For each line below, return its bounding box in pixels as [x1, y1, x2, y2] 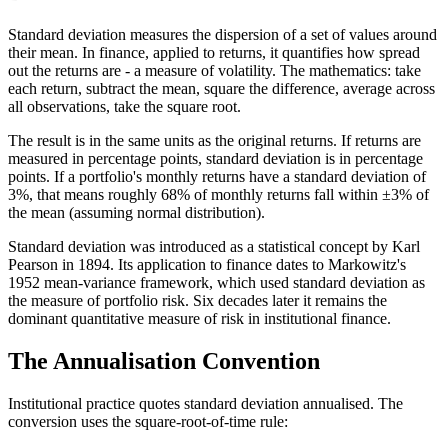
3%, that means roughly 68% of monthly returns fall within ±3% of [8, 185, 429, 203]
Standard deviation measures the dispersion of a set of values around [8, 25, 437, 43]
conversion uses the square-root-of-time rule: [8, 412, 288, 430]
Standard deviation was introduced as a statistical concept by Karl [8, 237, 420, 255]
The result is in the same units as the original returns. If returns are [8, 131, 421, 149]
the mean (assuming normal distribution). [8, 203, 265, 221]
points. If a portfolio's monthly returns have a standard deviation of [8, 167, 426, 185]
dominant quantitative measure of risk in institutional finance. [8, 309, 391, 327]
